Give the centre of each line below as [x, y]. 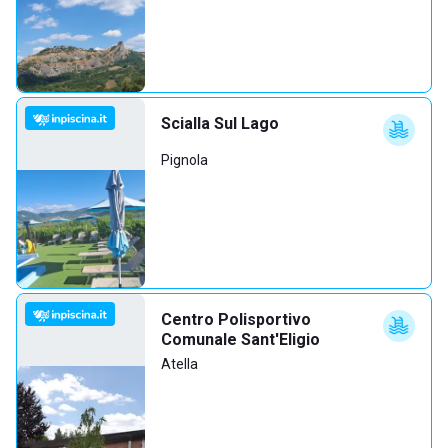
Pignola [184, 160]
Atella [179, 364]
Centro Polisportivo [236, 319]
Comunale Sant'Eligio [240, 339]
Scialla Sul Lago [220, 123]
